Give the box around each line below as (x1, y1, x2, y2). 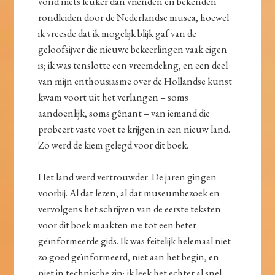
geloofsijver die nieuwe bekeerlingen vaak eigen (38, 42, 228, 56)
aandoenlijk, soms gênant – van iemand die (38, 106, 211, 120)
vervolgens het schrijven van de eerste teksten (38, 202, 222, 216)
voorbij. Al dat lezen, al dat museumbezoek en (38, 186, 220, 200)
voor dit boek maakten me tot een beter (38, 218, 197, 232)
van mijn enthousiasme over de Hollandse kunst (38, 74, 233, 88)
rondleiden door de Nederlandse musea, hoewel (38, 10, 230, 25)
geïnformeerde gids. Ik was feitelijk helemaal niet (38, 234, 231, 248)
